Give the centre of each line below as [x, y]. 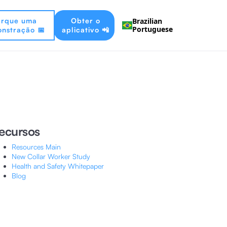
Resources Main [36, 147]
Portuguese [152, 29]
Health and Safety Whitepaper [58, 166]
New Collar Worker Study [51, 156]
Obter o [85, 21]
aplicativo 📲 [85, 30]
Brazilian [147, 21]
